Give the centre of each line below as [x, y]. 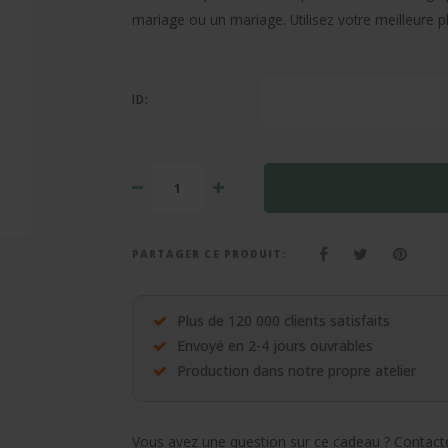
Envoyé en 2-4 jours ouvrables [275, 345]
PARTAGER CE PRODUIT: [209, 253]
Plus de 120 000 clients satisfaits [283, 320]
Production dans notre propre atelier [296, 370]
